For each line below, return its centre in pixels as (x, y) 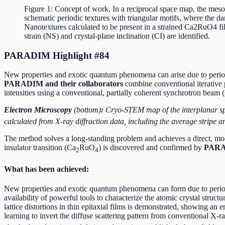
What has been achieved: (46, 169)
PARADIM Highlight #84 (57, 55)
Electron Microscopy (39, 110)
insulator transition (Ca (40, 147)
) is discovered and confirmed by (151, 147)
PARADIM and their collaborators (65, 84)
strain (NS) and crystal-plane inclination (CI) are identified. (117, 36)
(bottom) (87, 110)
